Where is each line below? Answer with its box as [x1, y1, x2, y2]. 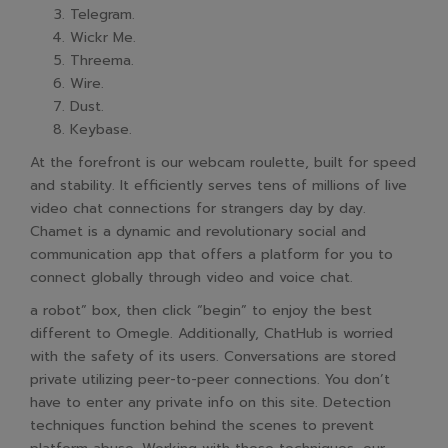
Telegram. [70, 4, 135, 25]
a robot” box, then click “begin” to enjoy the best [30, 300, 372, 321]
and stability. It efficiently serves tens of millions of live [30, 175, 407, 196]
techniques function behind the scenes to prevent [30, 415, 374, 436]
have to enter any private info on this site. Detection [30, 392, 391, 413]
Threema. [70, 50, 134, 71]
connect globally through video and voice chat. [30, 267, 353, 288]
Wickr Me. [70, 27, 136, 48]
